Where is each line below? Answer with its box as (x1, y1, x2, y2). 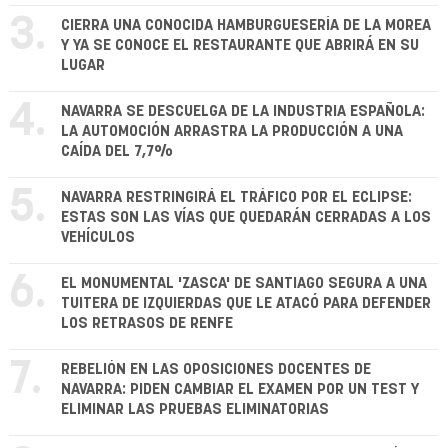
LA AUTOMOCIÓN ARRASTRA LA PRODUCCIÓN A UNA (61, 124, 403, 140)
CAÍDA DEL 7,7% (61, 144, 173, 160)
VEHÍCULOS (61, 230, 135, 246)
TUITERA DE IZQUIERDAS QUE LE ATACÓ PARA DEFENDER (61, 296, 431, 312)
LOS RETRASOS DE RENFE (61, 316, 233, 332)
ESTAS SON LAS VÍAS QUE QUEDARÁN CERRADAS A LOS (61, 210, 431, 226)
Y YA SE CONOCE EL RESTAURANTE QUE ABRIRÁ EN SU (61, 38, 419, 54)
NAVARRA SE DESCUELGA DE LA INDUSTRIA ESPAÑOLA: (61, 104, 425, 120)
